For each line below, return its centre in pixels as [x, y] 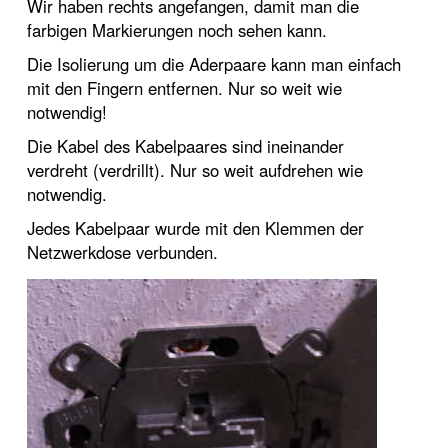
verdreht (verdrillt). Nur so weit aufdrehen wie [195, 170]
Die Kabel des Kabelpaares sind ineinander [185, 146]
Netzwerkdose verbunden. [122, 252]
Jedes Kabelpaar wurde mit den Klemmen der [195, 228]
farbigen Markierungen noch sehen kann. [177, 30]
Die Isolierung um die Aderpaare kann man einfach [214, 64]
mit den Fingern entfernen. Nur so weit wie [184, 88]
